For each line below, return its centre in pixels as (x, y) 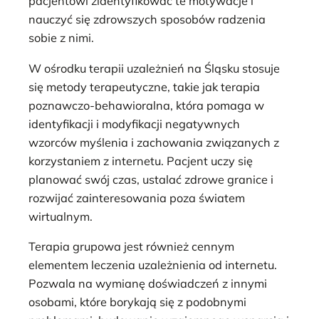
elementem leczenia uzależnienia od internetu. (153, 265)
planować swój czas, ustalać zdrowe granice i (151, 179)
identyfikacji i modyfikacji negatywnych (134, 124)
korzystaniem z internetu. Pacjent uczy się (141, 161)
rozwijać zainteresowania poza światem (137, 198)
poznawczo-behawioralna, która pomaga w (146, 105)
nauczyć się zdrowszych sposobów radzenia (147, 20)
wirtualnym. (61, 216)
